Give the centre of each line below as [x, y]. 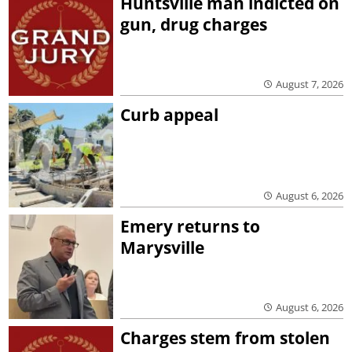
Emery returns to [191, 226]
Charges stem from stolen [225, 337]
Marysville [163, 247]
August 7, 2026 [309, 84]
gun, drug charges [194, 25]
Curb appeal [170, 115]
